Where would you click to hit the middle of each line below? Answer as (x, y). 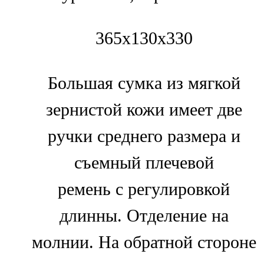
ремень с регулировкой (144, 189)
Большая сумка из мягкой (144, 83)
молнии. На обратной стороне (144, 242)
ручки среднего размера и (144, 136)
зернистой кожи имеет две (144, 109)
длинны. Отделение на (144, 215)
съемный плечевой (144, 162)
